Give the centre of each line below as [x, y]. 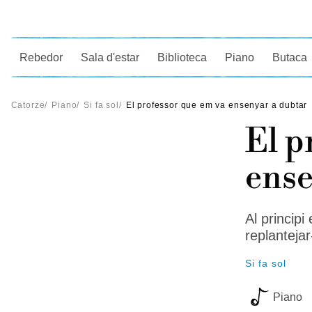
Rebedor [41, 57]
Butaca [290, 57]
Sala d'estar [110, 57]
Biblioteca [182, 57]
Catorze [28, 105]
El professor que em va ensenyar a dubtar [217, 105]
